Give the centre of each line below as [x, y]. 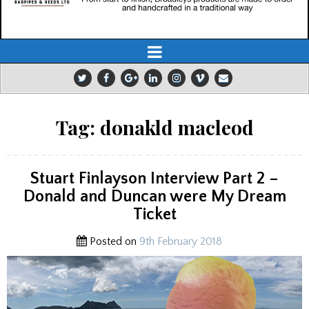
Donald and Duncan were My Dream [154, 197]
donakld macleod [177, 128]
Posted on [113, 242]
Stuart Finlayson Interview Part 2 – [154, 179]
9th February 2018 [180, 242]
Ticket [154, 215]
